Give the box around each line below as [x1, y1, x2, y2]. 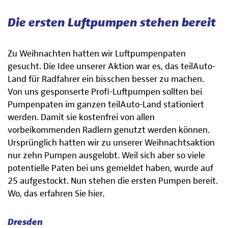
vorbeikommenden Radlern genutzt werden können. [8, 126, 210, 135]
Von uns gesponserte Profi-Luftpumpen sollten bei [8, 88, 202, 97]
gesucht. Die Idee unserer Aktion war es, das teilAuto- [8, 62, 215, 72]
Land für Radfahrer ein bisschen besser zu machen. [8, 75, 204, 84]
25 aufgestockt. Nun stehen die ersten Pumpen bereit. [8, 177, 218, 186]
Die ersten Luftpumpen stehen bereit [8, 17, 216, 30]
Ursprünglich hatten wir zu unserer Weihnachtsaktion [8, 138, 215, 148]
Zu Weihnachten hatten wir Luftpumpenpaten [8, 49, 186, 59]
